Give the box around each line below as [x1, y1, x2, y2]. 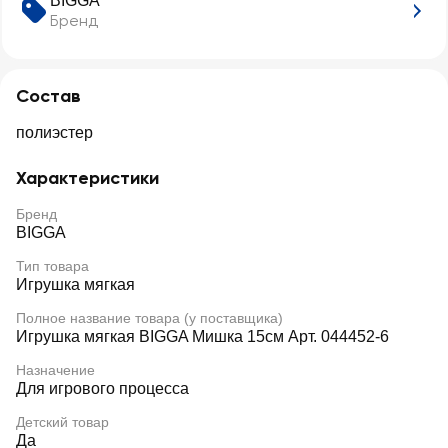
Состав [16, 85, 81, 107]
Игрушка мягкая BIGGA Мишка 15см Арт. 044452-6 [16, 328, 389, 345]
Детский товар [16, 414, 109, 430]
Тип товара [16, 258, 89, 274]
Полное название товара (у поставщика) [16, 310, 283, 326]
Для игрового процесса [16, 380, 189, 397]
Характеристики [16, 167, 159, 189]
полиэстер [16, 124, 93, 141]
